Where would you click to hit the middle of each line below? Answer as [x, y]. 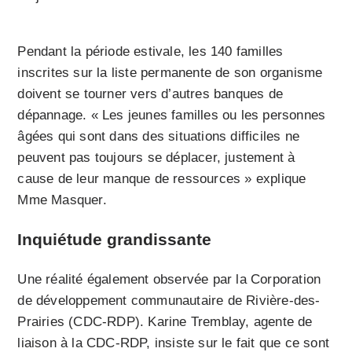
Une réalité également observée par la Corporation [169, 280]
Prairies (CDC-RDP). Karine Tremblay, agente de [165, 322]
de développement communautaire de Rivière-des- [169, 301]
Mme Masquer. [62, 200]
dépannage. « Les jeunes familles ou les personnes [172, 115]
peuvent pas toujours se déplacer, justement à [156, 158]
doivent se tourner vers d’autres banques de [150, 94]
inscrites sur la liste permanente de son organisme [170, 73]
